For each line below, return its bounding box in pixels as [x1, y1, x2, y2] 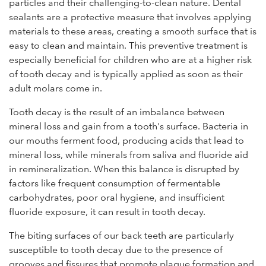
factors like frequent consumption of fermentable [9, 178, 220, 189]
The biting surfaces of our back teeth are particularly [9, 230, 234, 242]
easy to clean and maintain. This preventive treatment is [9, 40, 248, 52]
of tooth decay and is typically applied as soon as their [9, 68, 243, 80]
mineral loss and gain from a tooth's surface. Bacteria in [9, 121, 248, 132]
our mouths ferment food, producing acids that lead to [9, 135, 244, 147]
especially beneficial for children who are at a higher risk [9, 54, 252, 66]
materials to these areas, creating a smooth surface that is [9, 26, 256, 37]
